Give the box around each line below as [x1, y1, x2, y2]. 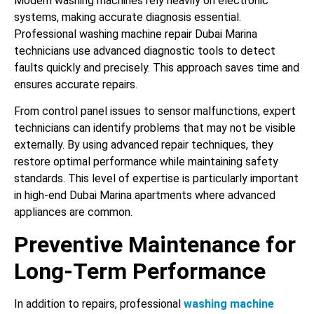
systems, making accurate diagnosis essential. [14, 11, 241, 25]
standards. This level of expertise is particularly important [14, 172, 299, 186]
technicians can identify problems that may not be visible [14, 121, 296, 135]
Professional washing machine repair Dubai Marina [14, 27, 257, 41]
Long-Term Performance [14, 257, 266, 285]
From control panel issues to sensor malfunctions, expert [14, 104, 296, 118]
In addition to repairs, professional [14, 296, 184, 310]
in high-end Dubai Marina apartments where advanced [14, 189, 275, 203]
